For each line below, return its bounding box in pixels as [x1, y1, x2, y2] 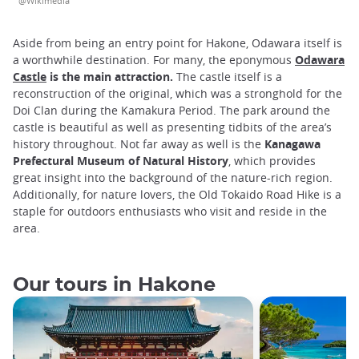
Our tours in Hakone [13, 275, 216, 295]
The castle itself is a [173, 69, 282, 85]
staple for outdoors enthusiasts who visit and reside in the [13, 204, 327, 220]
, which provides [228, 153, 316, 169]
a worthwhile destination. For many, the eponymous [13, 52, 295, 68]
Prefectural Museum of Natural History [13, 153, 228, 169]
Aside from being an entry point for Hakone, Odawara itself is [13, 35, 342, 51]
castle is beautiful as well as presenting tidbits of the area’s [13, 119, 332, 135]
